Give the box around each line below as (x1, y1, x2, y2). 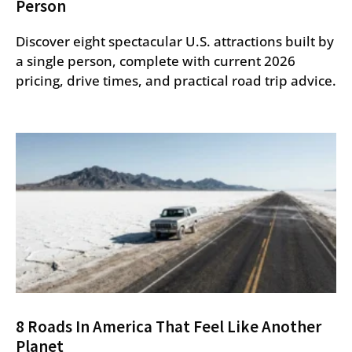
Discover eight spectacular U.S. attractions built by (16, 31, 334, 50)
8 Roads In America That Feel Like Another (16, 315, 321, 337)
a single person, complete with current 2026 (16, 51, 295, 70)
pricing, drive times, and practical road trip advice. (16, 71, 336, 90)
